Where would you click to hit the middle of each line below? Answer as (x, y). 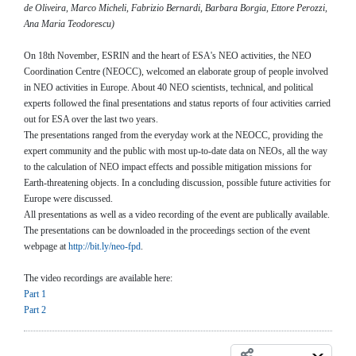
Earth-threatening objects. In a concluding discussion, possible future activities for (177, 182)
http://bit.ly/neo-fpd (104, 246)
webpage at (46, 246)
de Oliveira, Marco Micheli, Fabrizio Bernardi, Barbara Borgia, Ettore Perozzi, (176, 8)
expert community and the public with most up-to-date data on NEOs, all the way (176, 151)
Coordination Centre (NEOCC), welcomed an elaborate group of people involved (176, 71)
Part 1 (35, 294)
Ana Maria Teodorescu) (69, 23)
